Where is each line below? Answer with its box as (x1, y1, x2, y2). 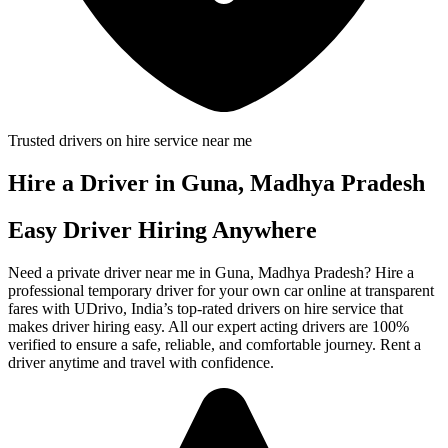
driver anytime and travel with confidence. (8, 353, 274, 371)
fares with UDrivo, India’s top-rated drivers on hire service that (8, 299, 403, 317)
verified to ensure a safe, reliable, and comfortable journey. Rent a (8, 335, 421, 353)
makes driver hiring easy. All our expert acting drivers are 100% (8, 317, 409, 335)
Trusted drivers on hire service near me (8, 132, 252, 149)
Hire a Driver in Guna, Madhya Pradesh (8, 169, 425, 196)
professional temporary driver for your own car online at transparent (8, 281, 434, 299)
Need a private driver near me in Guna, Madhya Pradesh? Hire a (8, 263, 414, 281)
